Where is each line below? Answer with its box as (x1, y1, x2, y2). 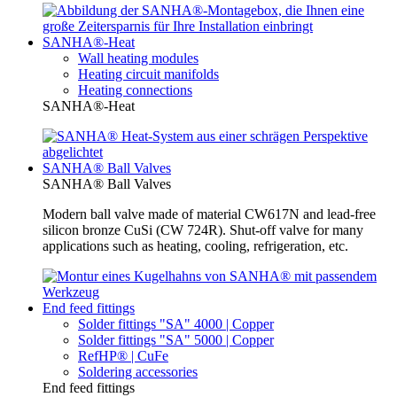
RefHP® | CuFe (78, 348, 168, 364)
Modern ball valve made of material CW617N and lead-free (43, 206, 376, 222)
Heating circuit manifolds (78, 66, 219, 82)
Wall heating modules (78, 51, 198, 66)
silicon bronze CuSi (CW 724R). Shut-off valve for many (43, 222, 363, 238)
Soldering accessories (78, 364, 198, 380)
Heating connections (78, 82, 192, 98)
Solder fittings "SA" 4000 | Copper (78, 316, 274, 332)
